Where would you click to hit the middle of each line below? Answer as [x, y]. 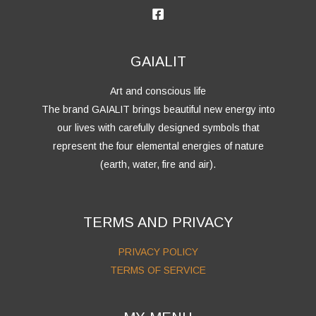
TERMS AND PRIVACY [158, 222]
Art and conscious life [158, 91]
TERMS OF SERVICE [158, 270]
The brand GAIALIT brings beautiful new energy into [158, 109]
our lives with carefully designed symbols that [158, 128]
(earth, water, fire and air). [158, 164]
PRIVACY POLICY [158, 252]
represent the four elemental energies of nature [158, 146]
